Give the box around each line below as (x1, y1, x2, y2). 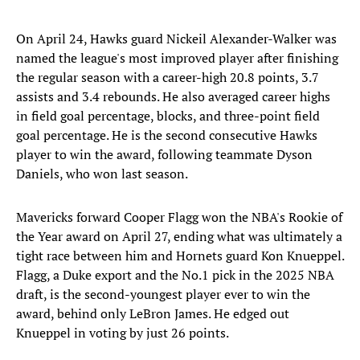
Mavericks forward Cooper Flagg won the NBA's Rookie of (16, 208, 342, 227)
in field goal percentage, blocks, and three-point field (16, 107, 320, 125)
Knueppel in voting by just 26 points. (16, 324, 229, 342)
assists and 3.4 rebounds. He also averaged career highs (16, 88, 330, 106)
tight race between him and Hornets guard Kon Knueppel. (16, 247, 344, 265)
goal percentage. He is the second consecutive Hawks (16, 126, 317, 145)
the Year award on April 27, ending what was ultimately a (16, 227, 342, 246)
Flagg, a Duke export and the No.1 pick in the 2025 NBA (16, 266, 334, 284)
